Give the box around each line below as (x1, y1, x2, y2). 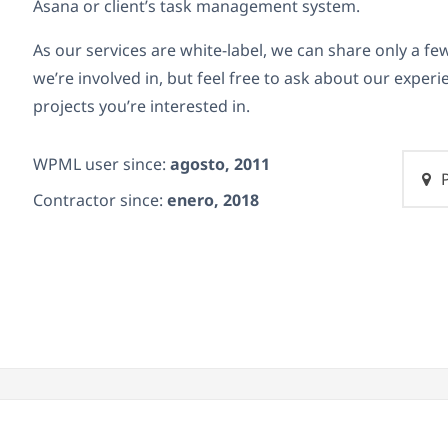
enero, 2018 (167, 189, 259, 212)
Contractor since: (33, 189, 167, 212)
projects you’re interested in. (33, 95, 250, 118)
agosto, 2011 (170, 153, 270, 176)
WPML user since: (33, 153, 170, 176)
